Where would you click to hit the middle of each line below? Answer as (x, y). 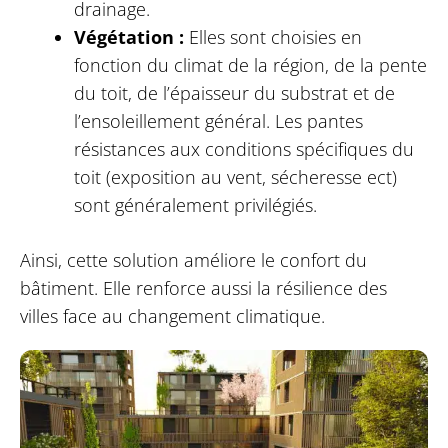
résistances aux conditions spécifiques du (243, 148)
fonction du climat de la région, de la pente (250, 64)
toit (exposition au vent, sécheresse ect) (235, 176)
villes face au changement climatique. (172, 315)
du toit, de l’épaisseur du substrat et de (234, 92)
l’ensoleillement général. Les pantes (218, 120)
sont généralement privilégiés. (195, 204)
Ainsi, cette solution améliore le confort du (193, 259)
